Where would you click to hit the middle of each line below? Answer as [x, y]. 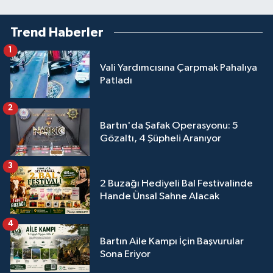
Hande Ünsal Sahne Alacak [160, 196]
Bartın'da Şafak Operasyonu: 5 [169, 126]
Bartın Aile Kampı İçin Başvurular [172, 241]
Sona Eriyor [125, 254]
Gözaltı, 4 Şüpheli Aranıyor [161, 138]
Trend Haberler [57, 32]
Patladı [116, 80]
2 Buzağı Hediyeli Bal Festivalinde [176, 183]
